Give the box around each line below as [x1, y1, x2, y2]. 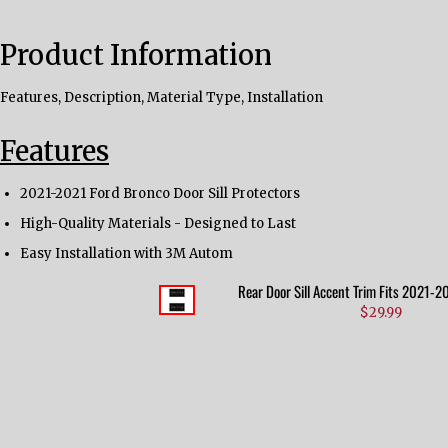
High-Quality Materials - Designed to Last [20, 214, 296, 232]
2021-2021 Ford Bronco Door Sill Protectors [20, 184, 300, 202]
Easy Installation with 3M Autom [20, 244, 233, 262]
